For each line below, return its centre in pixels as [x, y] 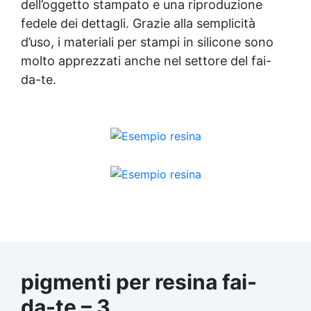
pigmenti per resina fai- [139, 281]
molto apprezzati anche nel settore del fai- [146, 60]
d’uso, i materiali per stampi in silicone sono [147, 42]
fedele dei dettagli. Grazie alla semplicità [138, 23]
